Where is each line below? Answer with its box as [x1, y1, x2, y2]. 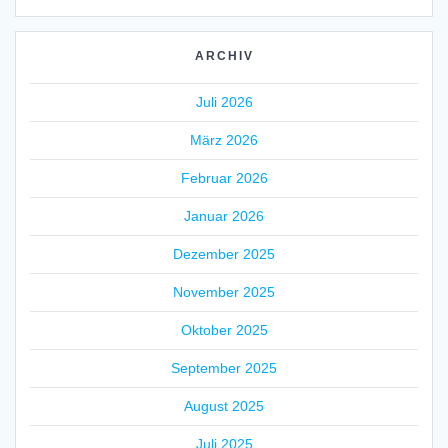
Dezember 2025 [173, 245, 275, 262]
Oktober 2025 [180, 321, 268, 338]
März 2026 [190, 131, 258, 148]
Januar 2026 [184, 207, 264, 224]
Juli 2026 [195, 93, 253, 110]
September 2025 [171, 359, 277, 376]
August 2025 [184, 397, 264, 414]
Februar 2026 [180, 169, 268, 186]
